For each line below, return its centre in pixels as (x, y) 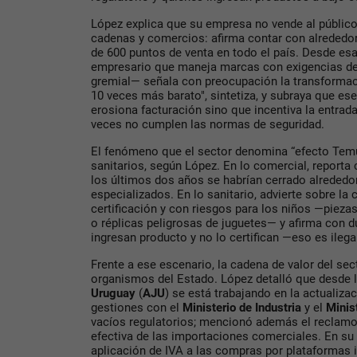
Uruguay (115, 294)
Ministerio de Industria (242, 308)
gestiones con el (137, 308)
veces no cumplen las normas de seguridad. (208, 125)
